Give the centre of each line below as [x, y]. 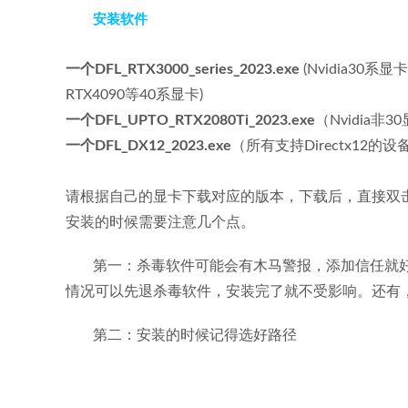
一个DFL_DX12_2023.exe [148, 146]
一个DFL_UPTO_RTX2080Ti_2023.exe [190, 120]
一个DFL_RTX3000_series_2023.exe [183, 69]
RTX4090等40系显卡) [134, 95]
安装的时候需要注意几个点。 [160, 222]
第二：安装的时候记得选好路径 [195, 335]
